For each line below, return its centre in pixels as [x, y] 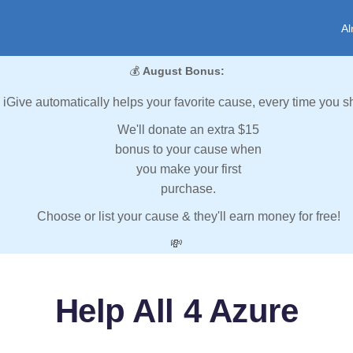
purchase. [188, 189]
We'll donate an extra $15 [188, 130]
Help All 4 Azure [176, 311]
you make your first [188, 169]
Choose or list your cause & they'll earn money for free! [188, 217]
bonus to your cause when [188, 150]
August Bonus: [183, 71]
